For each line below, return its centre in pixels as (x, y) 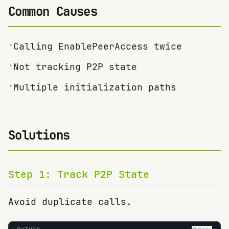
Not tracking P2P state (75, 67)
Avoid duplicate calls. (70, 202)
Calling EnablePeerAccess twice (98, 46)
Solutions (39, 135)
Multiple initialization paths (95, 87)
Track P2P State (103, 174)
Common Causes (53, 12)
